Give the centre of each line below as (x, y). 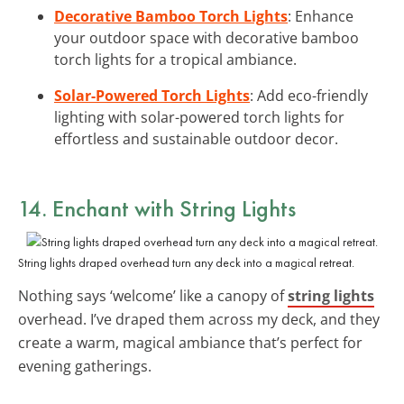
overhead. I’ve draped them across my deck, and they (199, 319)
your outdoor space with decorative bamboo (207, 37)
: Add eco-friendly (309, 95)
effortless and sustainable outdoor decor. (196, 138)
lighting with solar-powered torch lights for (199, 117)
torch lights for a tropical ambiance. (175, 59)
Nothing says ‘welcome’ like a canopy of (153, 295)
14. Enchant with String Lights (157, 208)
